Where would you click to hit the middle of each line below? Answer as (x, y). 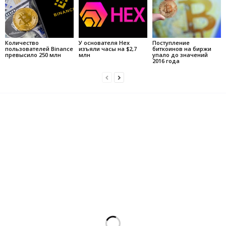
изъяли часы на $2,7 (107, 48)
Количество (22, 42)
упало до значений (180, 54)
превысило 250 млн (33, 54)
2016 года (166, 61)
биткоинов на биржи (182, 48)
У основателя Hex (104, 42)
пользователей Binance (39, 48)
